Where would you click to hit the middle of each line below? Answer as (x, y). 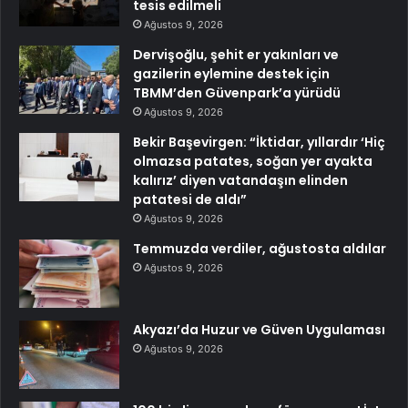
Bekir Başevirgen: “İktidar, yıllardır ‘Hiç (259, 143)
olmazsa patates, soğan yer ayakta (253, 162)
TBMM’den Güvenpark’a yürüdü (237, 93)
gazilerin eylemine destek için (231, 74)
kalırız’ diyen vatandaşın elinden (240, 181)
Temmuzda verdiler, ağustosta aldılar (260, 249)
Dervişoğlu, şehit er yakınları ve (236, 55)
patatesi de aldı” (190, 200)
